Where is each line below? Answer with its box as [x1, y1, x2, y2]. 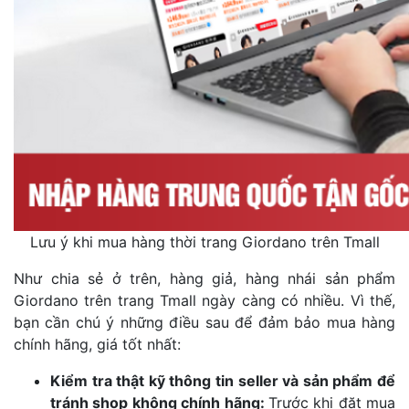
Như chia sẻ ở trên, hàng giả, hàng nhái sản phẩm [14, 268, 395, 288]
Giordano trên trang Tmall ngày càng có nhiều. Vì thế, [14, 290, 395, 309]
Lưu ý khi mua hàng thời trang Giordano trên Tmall [29, 232, 380, 251]
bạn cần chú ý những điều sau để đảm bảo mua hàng [14, 312, 395, 331]
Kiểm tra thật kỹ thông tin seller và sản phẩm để [50, 371, 395, 390]
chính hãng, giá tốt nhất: [14, 334, 181, 353]
